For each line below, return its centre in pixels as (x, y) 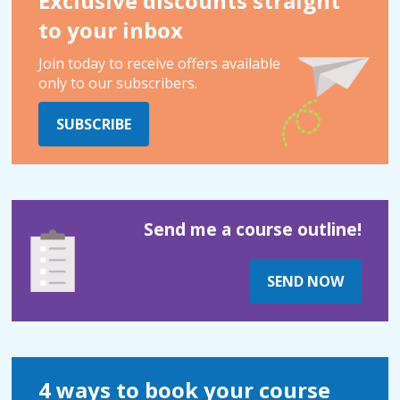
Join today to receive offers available (160, 63)
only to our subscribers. (118, 83)
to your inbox (111, 30)
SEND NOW (305, 281)
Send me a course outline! (252, 229)
